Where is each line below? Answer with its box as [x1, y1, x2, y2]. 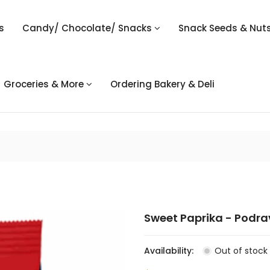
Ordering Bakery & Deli [110, 78, 215, 90]
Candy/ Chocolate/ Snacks [22, 22, 152, 34]
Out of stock [215, 245, 268, 257]
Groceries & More [4, 78, 84, 90]
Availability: [144, 245, 193, 257]
